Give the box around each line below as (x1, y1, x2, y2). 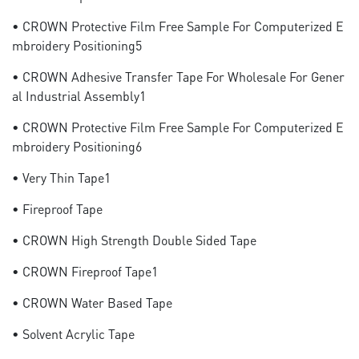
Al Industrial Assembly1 (12, 87, 146, 104)
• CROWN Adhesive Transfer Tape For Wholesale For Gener (12, 68, 345, 85)
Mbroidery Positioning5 (12, 37, 142, 54)
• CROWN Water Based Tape (12, 294, 172, 311)
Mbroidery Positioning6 (12, 138, 142, 155)
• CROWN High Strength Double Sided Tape (12, 232, 256, 248)
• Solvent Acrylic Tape (12, 325, 135, 342)
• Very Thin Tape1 (12, 169, 111, 186)
